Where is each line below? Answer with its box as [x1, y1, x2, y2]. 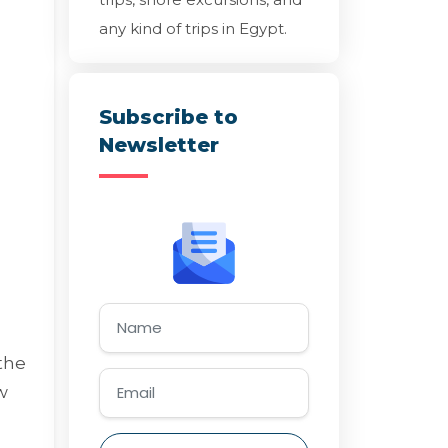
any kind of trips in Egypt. [98, 18, 287, 38]
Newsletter [98, 132, 219, 157]
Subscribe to [98, 104, 238, 129]
